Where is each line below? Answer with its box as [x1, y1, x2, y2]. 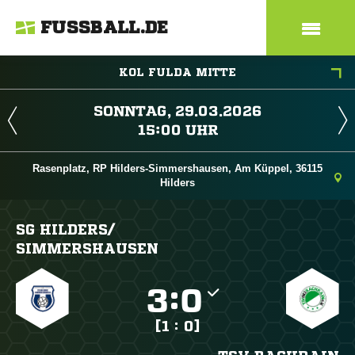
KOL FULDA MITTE [119, 67, 236, 78]
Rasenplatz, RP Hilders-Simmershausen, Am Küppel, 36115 [32, 162, 323, 174]
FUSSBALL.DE [40, 19, 169, 36]
